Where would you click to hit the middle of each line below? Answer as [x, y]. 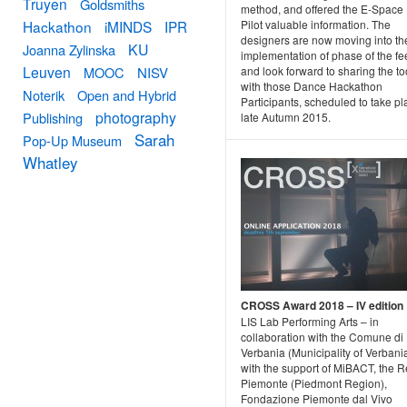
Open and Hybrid [127, 95]
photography [136, 117]
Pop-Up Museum [72, 140]
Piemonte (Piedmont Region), [314, 382]
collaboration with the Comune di [322, 336]
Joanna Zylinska [69, 50]
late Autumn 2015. [286, 116]
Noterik [44, 95]
